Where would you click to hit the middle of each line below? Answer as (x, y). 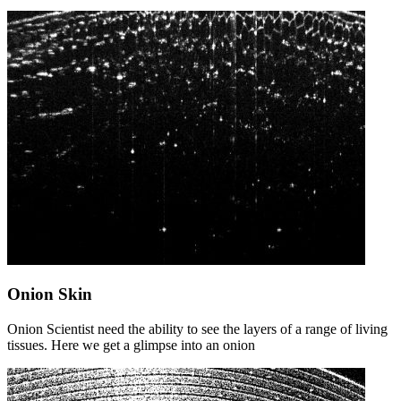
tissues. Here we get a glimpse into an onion (131, 346)
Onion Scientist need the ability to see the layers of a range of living (197, 329)
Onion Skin (50, 294)
